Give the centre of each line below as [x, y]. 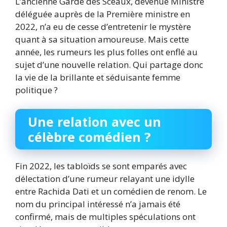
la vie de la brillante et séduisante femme [98, 77]
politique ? [36, 90]
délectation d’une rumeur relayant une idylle [105, 179]
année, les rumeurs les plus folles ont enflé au [106, 52]
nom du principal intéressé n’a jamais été [98, 204]
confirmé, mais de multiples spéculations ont [105, 217]
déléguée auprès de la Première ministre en [103, 14]
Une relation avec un [94, 122]
